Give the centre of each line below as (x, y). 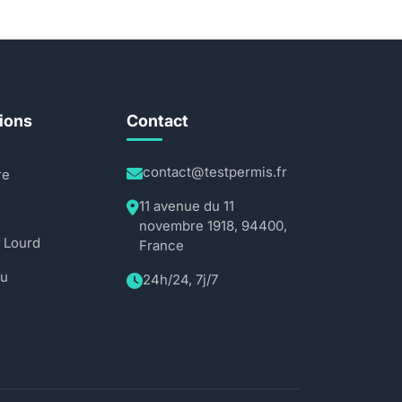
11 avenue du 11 (186, 206)
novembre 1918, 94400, (213, 226)
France (161, 245)
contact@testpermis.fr (214, 172)
